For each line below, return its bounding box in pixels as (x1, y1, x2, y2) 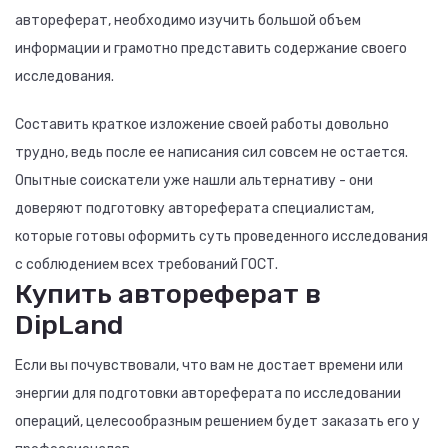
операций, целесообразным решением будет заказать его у (15, 413, 420, 430)
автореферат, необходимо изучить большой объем (15, 12, 361, 29)
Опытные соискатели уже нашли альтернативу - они (15, 172, 373, 189)
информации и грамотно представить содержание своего (15, 40, 407, 57)
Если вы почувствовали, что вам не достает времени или (15, 357, 403, 374)
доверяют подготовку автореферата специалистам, (15, 200, 374, 217)
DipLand (15, 309, 123, 341)
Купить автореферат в (15, 278, 321, 310)
